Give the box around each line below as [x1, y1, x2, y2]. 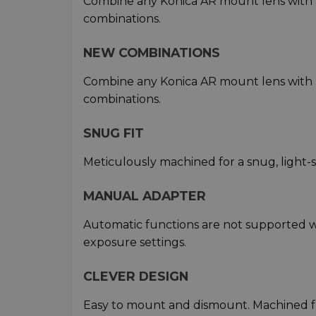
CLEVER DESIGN [83, 268, 188, 284]
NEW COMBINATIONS [83, 44, 220, 60]
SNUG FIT [83, 125, 144, 140]
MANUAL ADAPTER [83, 188, 206, 203]
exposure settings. [83, 235, 186, 249]
